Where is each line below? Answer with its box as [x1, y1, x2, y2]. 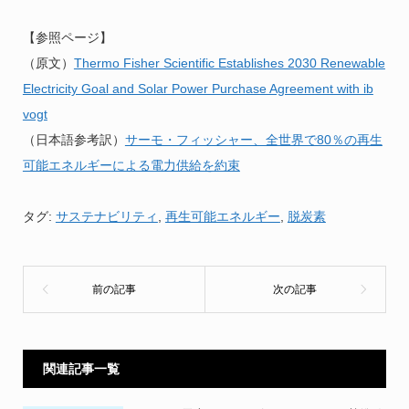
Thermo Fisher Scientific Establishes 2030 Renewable [73, 56, 385, 70]
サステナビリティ [55, 209, 158, 224]
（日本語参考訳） [22, 132, 125, 147]
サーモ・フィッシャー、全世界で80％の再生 [124, 132, 383, 147]
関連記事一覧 [42, 362, 120, 376]
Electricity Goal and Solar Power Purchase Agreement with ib [22, 81, 373, 96]
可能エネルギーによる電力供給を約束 [22, 158, 240, 173]
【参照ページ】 [22, 30, 112, 45]
